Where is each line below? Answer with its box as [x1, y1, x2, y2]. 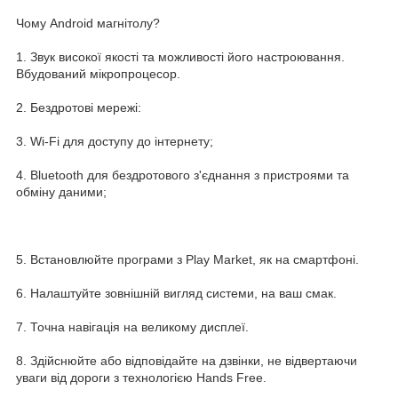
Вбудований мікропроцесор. [16, 67, 180, 82]
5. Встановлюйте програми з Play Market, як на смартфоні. [16, 252, 359, 267]
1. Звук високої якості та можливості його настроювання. [16, 50, 345, 65]
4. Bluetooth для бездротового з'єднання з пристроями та [16, 168, 349, 183]
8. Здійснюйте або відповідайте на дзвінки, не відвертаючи [16, 354, 357, 369]
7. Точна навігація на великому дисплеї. [16, 320, 249, 335]
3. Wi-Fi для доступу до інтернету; [16, 134, 213, 149]
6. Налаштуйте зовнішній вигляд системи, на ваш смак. [16, 286, 337, 301]
